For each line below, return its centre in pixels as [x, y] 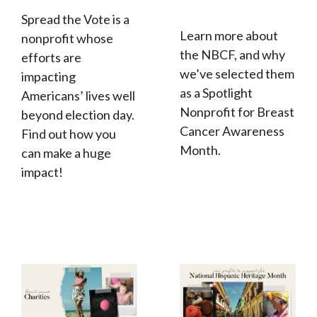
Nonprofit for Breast [237, 112]
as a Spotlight [216, 93]
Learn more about [229, 36]
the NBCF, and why [232, 55]
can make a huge [66, 153]
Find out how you [69, 134]
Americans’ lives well [78, 96]
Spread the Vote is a [75, 19]
